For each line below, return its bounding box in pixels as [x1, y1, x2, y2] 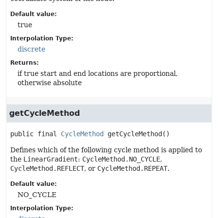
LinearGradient [23, 155, 78, 163]
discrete [18, 45, 45, 53]
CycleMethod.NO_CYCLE [82, 155, 160, 163]
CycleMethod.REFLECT [10, 164, 84, 172]
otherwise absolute [18, 79, 82, 87]
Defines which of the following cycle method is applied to [10, 146, 202, 154]
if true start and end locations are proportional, [18, 70, 178, 77]
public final [10, 130, 57, 138]
